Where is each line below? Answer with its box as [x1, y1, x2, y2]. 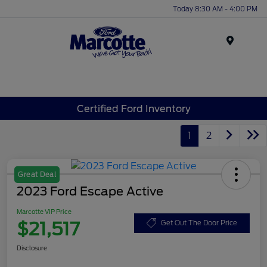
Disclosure [17, 244, 47, 252]
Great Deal [18, 170, 56, 179]
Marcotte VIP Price [17, 208, 72, 216]
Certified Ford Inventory [76, 103, 191, 114]
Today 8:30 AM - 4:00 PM [173, 4, 257, 13]
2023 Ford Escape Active [17, 184, 163, 199]
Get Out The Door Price [161, 218, 237, 227]
